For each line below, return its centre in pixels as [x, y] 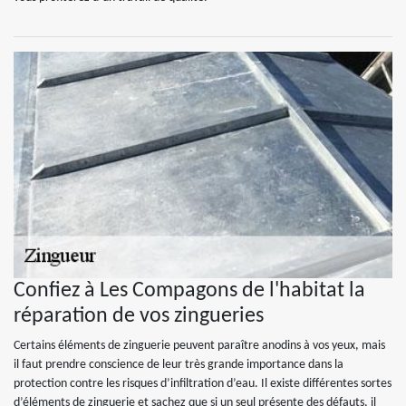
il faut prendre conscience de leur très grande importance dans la [179, 365]
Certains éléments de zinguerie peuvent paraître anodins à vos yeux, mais [199, 346]
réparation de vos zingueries [139, 316]
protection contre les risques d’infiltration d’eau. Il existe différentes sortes [203, 384]
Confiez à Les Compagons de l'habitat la [189, 291]
